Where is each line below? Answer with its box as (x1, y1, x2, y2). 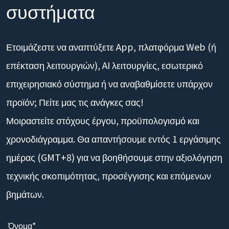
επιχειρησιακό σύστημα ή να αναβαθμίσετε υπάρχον (6, 95, 213, 108)
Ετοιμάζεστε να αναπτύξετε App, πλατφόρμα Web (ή (6, 58, 216, 72)
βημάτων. (6, 205, 44, 219)
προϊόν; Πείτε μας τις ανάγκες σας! (6, 113, 144, 127)
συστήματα (6, 16, 95, 42)
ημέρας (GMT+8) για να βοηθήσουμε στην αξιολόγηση (6, 169, 222, 182)
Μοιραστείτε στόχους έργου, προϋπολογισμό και (6, 132, 199, 145)
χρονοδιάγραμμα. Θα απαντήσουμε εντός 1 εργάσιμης (6, 150, 221, 164)
